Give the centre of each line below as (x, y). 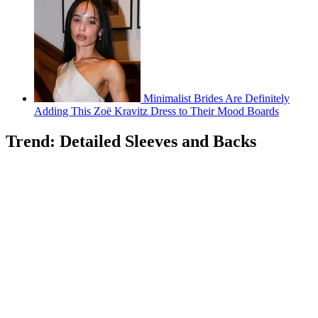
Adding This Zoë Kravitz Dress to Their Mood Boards (157, 111)
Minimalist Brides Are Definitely (216, 99)
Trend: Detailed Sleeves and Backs (131, 141)
